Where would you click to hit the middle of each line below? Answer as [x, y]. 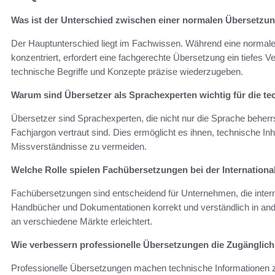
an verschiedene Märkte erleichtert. [82, 221]
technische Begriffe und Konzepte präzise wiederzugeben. [127, 71]
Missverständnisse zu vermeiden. [79, 146]
